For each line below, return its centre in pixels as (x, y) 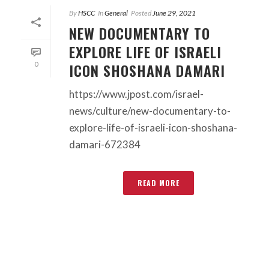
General (116, 13)
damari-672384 (105, 144)
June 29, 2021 (174, 13)
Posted (141, 13)
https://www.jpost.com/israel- (136, 94)
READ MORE (159, 183)
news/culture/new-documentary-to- (150, 110)
